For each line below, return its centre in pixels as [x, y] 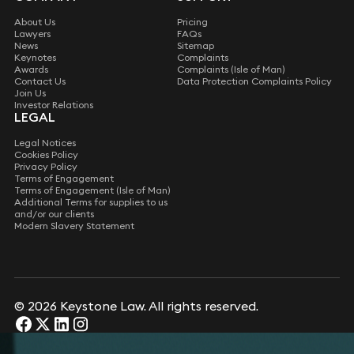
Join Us [30, 93]
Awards [31, 70]
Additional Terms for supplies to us [90, 202]
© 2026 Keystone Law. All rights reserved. [136, 305]
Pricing [192, 22]
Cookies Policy [46, 155]
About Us [34, 22]
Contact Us [40, 81]
